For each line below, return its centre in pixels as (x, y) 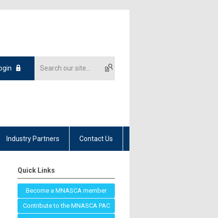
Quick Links (36, 170)
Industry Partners (33, 138)
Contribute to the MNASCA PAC (66, 205)
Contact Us (96, 138)
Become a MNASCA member (66, 190)
